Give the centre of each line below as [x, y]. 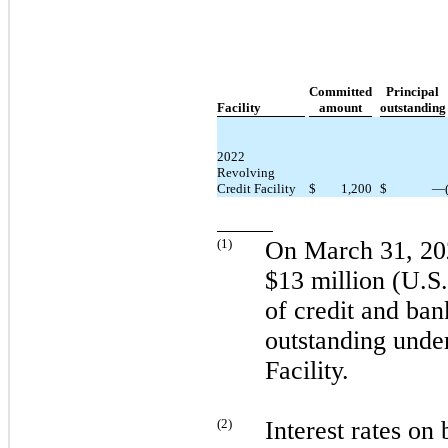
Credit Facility [256, 188]
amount [340, 107]
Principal [412, 91]
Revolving [246, 172]
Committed [340, 91]
